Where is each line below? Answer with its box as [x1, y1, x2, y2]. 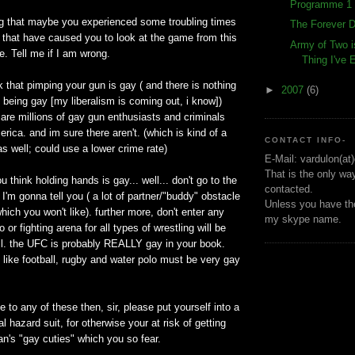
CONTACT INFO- [265, 135, 347, 144]
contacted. [265, 183, 313, 196]
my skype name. [265, 213, 342, 226]
